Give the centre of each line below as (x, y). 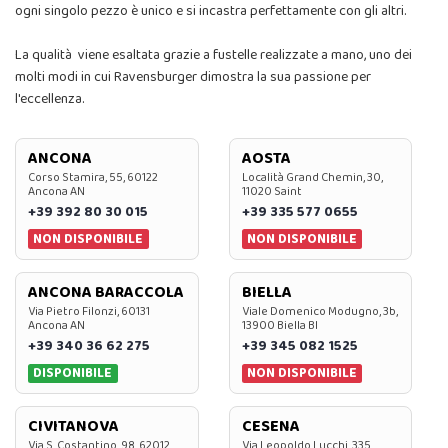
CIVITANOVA (73, 427)
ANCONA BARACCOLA (106, 292)
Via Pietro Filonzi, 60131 (89, 311)
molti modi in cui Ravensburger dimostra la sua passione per (193, 76)
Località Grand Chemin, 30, (312, 177)
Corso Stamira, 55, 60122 (93, 177)
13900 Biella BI (279, 325)
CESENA (270, 427)
